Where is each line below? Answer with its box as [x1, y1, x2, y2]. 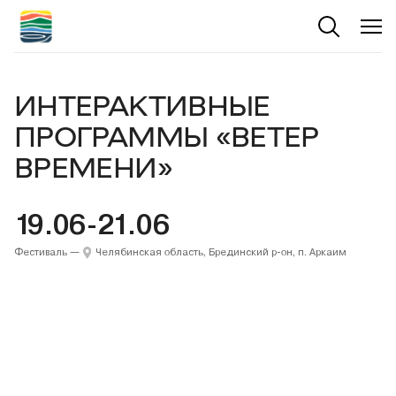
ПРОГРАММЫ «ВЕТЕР [14, 118, 319, 151]
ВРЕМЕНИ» [14, 148, 172, 182]
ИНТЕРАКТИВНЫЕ [14, 87, 270, 120]
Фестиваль [14, 247, 67, 259]
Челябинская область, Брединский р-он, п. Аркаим [95, 247, 347, 259]
